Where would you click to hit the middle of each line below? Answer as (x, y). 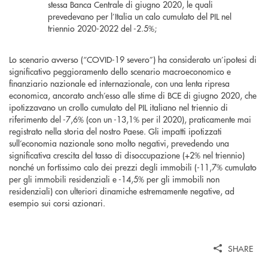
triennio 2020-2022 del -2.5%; (102, 28)
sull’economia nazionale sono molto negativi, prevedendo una (119, 143)
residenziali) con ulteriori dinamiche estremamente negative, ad (122, 191)
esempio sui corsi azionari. (57, 203)
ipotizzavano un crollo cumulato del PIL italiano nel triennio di (118, 107)
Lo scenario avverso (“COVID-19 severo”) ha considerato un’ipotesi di (133, 60)
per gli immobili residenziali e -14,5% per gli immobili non (114, 179)
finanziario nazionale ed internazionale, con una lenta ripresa (119, 83)
